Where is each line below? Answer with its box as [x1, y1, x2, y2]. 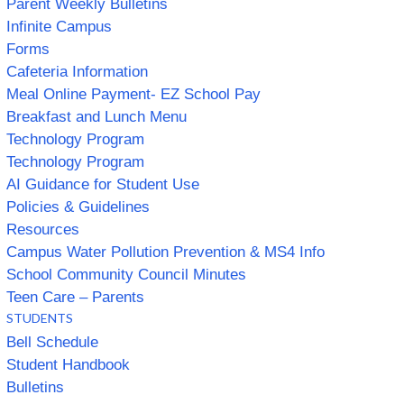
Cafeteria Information [6, 62, 148, 80]
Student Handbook [6, 355, 130, 373]
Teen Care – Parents [6, 288, 144, 306]
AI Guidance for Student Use [6, 175, 199, 193]
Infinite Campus [6, 17, 112, 35]
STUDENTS [6, 309, 73, 326]
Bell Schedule [6, 333, 98, 351]
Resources [6, 220, 79, 238]
